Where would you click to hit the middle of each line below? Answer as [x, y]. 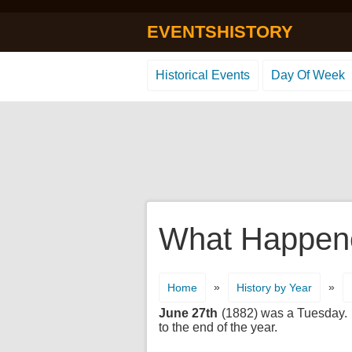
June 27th [189, 313]
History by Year [274, 288]
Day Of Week [308, 75]
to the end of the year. [218, 327]
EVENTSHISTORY [220, 32]
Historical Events [203, 75]
